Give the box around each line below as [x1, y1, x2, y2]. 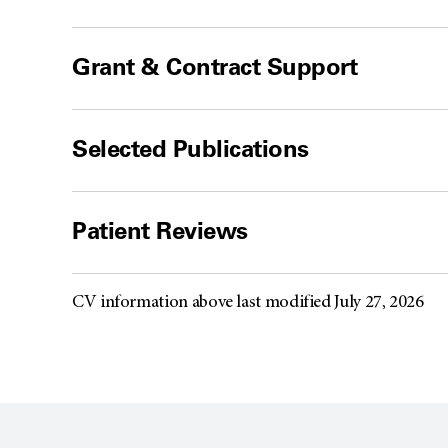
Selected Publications [72, 133, 309, 163]
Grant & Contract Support [72, 51, 358, 81]
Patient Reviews [72, 215, 248, 245]
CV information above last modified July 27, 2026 [72, 293, 424, 312]
